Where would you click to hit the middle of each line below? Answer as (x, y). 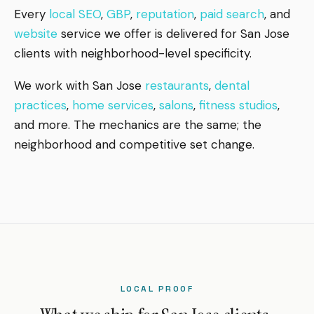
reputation (165, 14)
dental (232, 85)
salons (176, 105)
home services (113, 105)
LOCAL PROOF (157, 288)
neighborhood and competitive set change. (134, 144)
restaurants (177, 85)
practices (40, 105)
